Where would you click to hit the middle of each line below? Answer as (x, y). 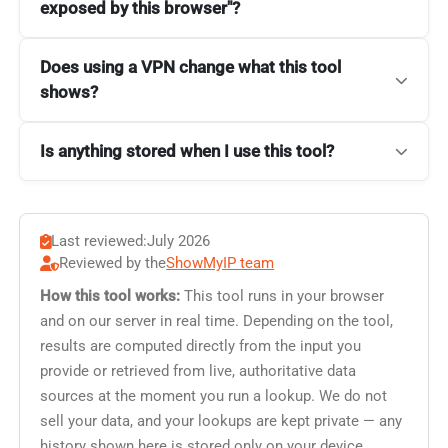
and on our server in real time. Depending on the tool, (217, 320)
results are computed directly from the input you (201, 345)
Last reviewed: (99, 241)
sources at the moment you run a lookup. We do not (214, 395)
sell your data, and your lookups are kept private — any (221, 420)
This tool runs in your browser (282, 295)
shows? (69, 92)
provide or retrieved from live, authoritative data (198, 370)
